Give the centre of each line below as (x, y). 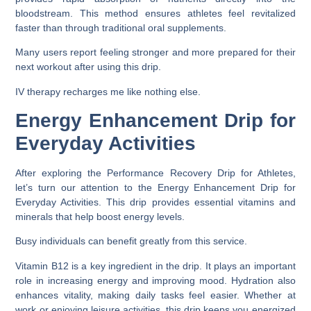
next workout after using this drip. (89, 67)
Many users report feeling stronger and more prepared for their (155, 52)
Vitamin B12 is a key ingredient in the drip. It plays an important (155, 266)
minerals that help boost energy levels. (100, 216)
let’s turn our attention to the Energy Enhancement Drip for (155, 187)
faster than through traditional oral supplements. (121, 27)
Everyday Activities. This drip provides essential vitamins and (155, 202)
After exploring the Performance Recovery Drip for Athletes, (155, 173)
